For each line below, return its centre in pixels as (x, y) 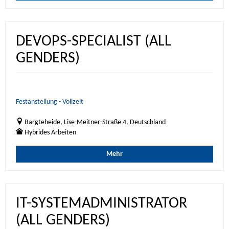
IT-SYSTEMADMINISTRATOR (101, 204)
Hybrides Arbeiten (50, 133)
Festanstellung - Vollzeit (50, 102)
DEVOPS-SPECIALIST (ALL (94, 42)
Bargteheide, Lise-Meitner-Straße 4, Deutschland (95, 122)
